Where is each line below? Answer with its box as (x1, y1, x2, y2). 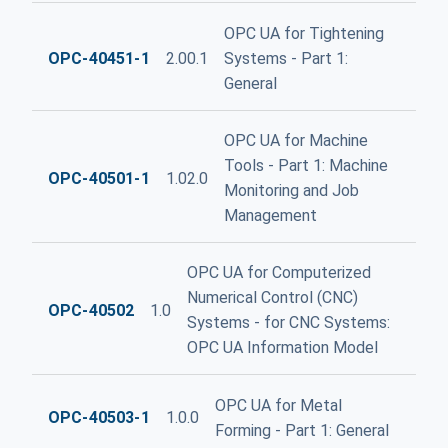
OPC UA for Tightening (223, 24, 384, 43)
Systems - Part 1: (223, 49, 348, 68)
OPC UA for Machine (223, 131, 368, 151)
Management (223, 206, 317, 226)
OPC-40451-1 (48, 49, 150, 68)
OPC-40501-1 (48, 168, 150, 188)
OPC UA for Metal (214, 395, 342, 415)
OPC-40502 (48, 300, 135, 320)
